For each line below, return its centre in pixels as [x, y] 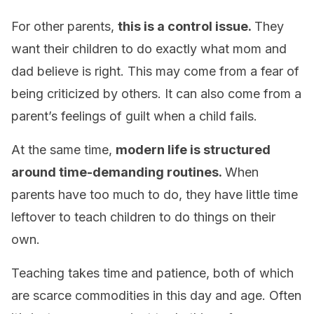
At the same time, [63, 150]
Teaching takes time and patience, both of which [152, 273]
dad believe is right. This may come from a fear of [155, 71]
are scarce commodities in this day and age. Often [156, 295]
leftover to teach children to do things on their [143, 217]
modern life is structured [193, 150]
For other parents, [64, 26]
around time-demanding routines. [118, 172]
